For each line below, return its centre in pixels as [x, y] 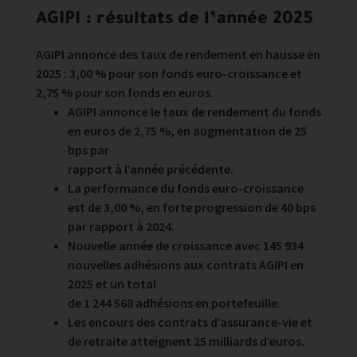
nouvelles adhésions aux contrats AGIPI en [186, 265]
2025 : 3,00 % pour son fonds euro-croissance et [169, 73]
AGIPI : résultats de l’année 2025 [175, 21]
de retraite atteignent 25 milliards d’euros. [186, 341]
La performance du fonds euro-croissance [186, 188]
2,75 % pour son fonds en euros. [125, 92]
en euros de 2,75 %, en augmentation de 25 [187, 131]
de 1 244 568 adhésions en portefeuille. [174, 303]
